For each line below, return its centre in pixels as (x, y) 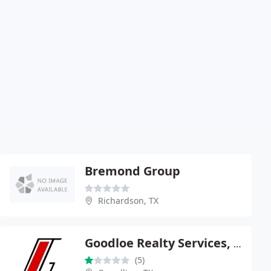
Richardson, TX (128, 200)
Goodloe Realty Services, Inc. (237, 243)
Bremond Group (132, 171)
